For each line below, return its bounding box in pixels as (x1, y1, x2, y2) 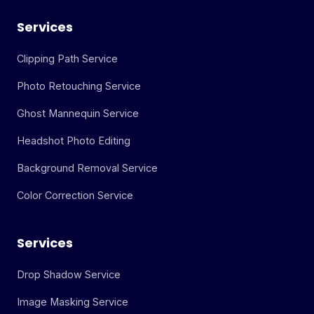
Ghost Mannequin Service (17, 107, 139, 120)
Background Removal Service (17, 162, 158, 175)
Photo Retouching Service (17, 80, 141, 93)
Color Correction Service (17, 189, 133, 202)
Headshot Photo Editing (17, 135, 130, 147)
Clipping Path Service (17, 53, 118, 65)
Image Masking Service (17, 296, 128, 308)
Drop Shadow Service (17, 268, 121, 281)
